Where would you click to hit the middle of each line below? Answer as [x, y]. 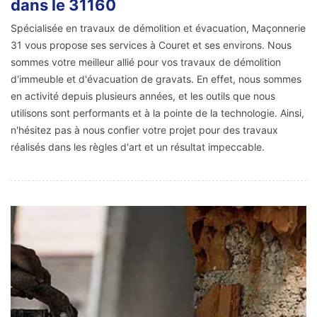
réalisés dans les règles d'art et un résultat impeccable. [138, 146]
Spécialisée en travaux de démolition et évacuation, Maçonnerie [158, 28]
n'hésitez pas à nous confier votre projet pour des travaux [144, 129]
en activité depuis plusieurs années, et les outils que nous [143, 96]
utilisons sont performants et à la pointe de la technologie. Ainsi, [157, 113]
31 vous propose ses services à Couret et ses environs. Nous [151, 45]
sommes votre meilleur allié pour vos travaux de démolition [146, 62]
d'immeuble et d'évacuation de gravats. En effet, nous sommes [156, 79]
